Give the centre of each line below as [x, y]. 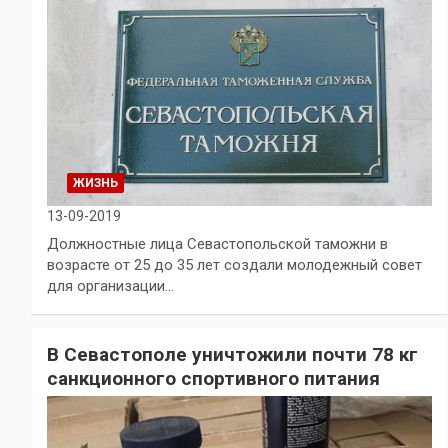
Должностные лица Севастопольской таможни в [217, 243]
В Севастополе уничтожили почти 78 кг [232, 354]
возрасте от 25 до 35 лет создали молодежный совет [234, 264]
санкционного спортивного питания [213, 378]
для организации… [110, 285]
